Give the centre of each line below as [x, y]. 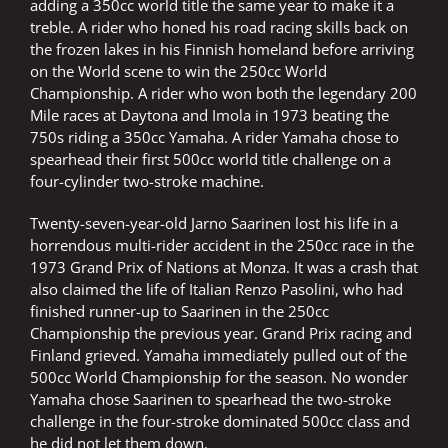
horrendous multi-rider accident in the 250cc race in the [222, 245]
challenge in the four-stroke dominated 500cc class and [220, 421]
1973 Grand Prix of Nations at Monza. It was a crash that [224, 267]
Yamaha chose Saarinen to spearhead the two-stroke [210, 399]
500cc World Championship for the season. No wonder [219, 377]
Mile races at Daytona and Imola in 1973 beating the [209, 115]
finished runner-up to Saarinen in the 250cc [179, 311]
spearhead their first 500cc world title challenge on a [210, 159]
